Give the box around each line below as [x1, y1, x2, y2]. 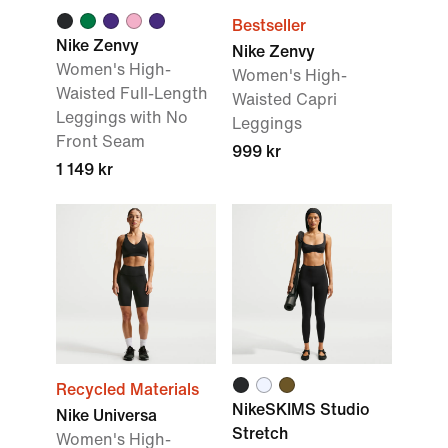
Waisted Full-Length [56, 85, 208, 102]
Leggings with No [56, 109, 188, 126]
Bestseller [232, 17, 306, 34]
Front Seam [56, 133, 145, 150]
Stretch [232, 425, 288, 442]
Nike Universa [56, 407, 157, 424]
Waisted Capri [232, 91, 337, 108]
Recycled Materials [56, 381, 199, 398]
